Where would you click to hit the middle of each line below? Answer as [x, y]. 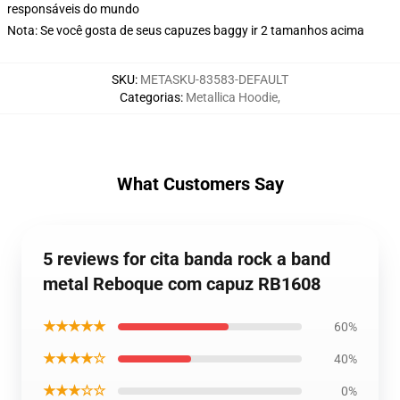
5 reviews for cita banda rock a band [187, 259]
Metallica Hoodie [232, 97]
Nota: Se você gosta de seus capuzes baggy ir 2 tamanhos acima [186, 30]
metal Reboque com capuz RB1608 [182, 284]
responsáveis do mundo [73, 9]
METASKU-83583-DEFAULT [214, 79]
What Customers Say [200, 184]
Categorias [150, 97]
